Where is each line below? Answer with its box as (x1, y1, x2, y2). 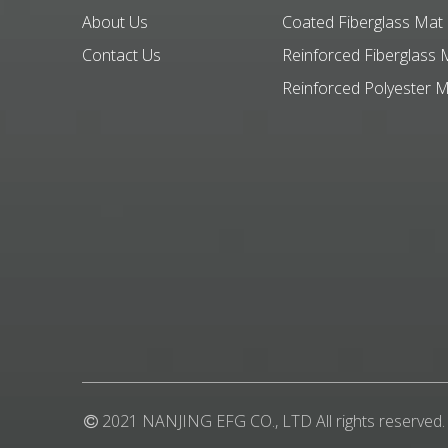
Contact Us (82, 44, 161, 67)
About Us (82, 11, 148, 34)
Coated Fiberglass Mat (282, 11, 443, 34)
